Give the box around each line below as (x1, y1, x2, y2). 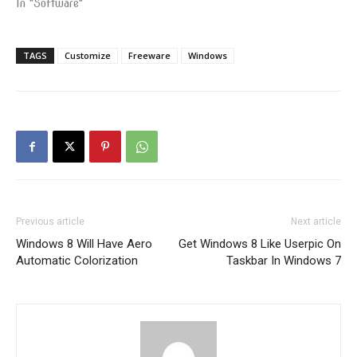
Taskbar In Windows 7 (226, 253, 341, 268)
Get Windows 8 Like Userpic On (178, 237, 341, 251)
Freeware (128, 49, 171, 61)
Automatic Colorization (16, 253, 138, 268)
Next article (291, 216, 341, 227)
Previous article (16, 216, 84, 227)
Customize (65, 49, 111, 61)
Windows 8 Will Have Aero (16, 237, 152, 251)
